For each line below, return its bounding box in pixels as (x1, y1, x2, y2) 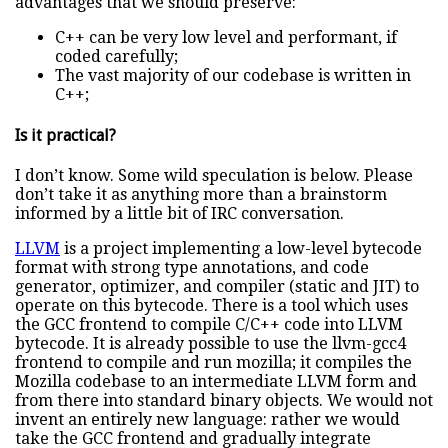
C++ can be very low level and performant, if (55, 28, 397, 48)
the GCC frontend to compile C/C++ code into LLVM (15, 314, 403, 334)
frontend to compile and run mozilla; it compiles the (15, 352, 412, 372)
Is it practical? (15, 125, 116, 145)
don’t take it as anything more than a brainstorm (15, 184, 387, 204)
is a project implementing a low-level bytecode (60, 238, 422, 258)
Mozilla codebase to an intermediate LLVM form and (15, 371, 417, 391)
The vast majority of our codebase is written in (55, 66, 411, 86)
